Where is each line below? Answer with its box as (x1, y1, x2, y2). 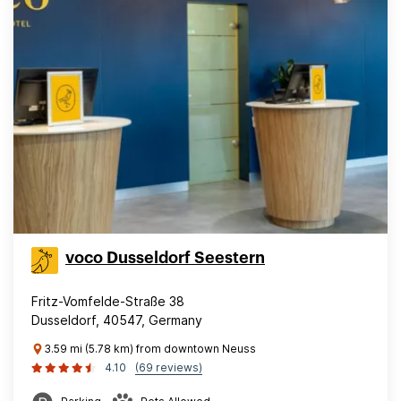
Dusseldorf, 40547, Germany (31, 312, 202, 328)
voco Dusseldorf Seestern (65, 250, 265, 266)
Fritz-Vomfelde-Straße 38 (31, 294, 184, 309)
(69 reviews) (135, 361, 202, 374)
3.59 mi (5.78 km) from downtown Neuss (44, 342, 256, 355)
